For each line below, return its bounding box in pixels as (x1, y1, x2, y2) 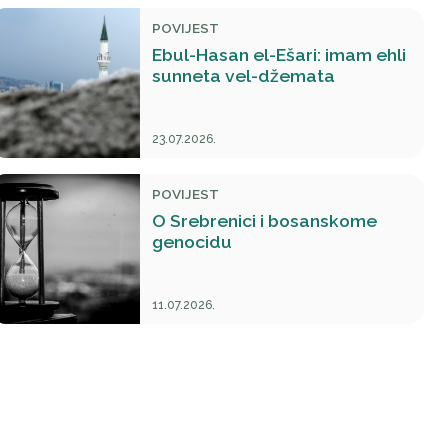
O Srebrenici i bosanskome (152, 210, 377, 231)
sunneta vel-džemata (152, 65, 335, 86)
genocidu (152, 231, 232, 252)
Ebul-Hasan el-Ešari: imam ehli (152, 44, 406, 65)
